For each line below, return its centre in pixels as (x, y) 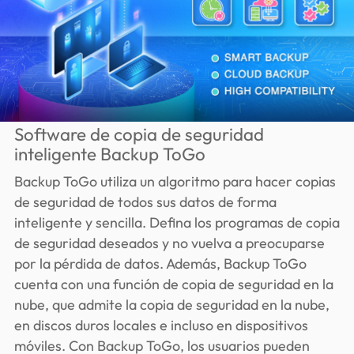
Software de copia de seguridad (139, 134)
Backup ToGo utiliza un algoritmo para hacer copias (175, 181)
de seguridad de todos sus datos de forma (145, 201)
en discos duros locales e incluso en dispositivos (161, 325)
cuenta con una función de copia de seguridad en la (173, 284)
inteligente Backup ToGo (109, 154)
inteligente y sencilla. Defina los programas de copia (177, 222)
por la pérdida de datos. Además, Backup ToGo (160, 263)
